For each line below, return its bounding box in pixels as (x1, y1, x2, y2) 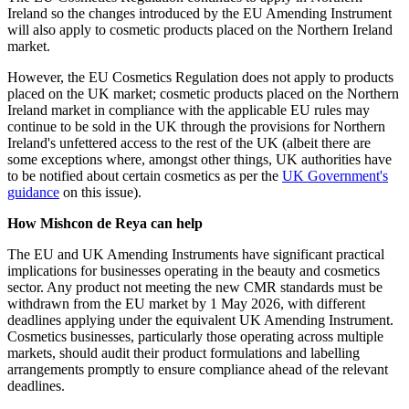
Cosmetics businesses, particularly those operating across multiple (7, 328, 383, 344)
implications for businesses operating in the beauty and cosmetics (7, 262, 380, 278)
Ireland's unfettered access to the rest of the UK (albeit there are (7, 134, 371, 151)
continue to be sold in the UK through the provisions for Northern (7, 118, 385, 134)
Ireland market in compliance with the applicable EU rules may (7, 101, 370, 118)
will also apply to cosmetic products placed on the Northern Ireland (7, 21, 393, 37)
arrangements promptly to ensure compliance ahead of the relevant (7, 361, 388, 377)
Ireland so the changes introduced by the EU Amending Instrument (7, 5, 392, 21)
